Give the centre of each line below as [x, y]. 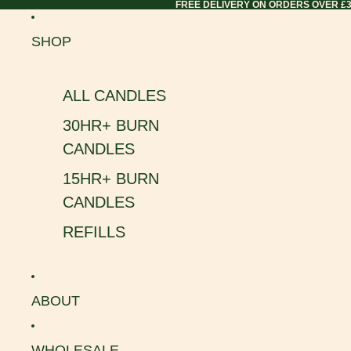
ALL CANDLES [114, 96]
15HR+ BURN [111, 179]
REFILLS [94, 232]
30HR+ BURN [111, 125]
